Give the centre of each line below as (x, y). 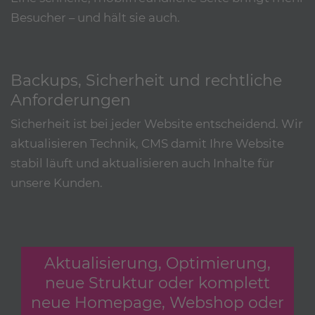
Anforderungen (71, 100)
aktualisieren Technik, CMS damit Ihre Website (147, 144)
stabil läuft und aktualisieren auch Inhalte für (142, 163)
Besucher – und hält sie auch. (95, 17)
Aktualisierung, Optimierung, (157, 263)
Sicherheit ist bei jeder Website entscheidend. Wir (157, 124)
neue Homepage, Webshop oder (157, 302)
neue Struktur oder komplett (157, 283)
